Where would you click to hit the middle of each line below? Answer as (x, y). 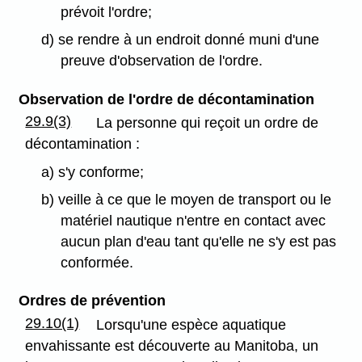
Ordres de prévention (92, 301)
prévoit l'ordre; (107, 12)
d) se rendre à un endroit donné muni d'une (180, 40)
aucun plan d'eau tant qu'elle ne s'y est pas (199, 242)
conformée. (97, 263)
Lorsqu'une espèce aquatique (192, 324)
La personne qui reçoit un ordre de (208, 122)
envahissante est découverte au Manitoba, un (172, 345)
